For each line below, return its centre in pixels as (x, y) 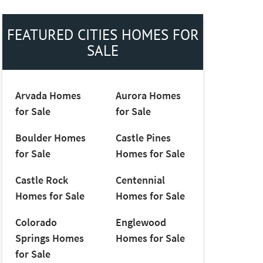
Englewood (141, 222)
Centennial (140, 180)
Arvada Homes (48, 96)
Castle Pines (143, 138)
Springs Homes (49, 238)
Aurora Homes (148, 96)
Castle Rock (41, 180)
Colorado (36, 222)
